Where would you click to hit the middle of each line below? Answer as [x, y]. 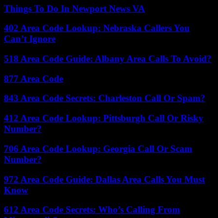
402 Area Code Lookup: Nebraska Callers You [97, 28]
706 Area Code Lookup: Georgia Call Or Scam [98, 148]
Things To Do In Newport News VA [74, 8]
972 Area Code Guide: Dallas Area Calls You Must [104, 179]
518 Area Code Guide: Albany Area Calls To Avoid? [108, 59]
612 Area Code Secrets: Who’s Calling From [92, 210]
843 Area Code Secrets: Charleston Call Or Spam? [105, 98]
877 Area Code [34, 78]
